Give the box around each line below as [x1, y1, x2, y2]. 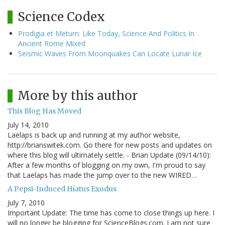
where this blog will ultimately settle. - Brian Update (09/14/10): [8, 150, 211, 160]
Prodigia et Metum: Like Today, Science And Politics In [18, 29, 194, 39]
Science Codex [18, 9, 105, 25]
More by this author [18, 88, 138, 104]
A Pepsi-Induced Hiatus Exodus [8, 184, 117, 194]
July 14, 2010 [8, 120, 49, 130]
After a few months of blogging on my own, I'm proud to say [8, 160, 205, 170]
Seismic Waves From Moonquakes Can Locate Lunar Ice [18, 49, 202, 59]
